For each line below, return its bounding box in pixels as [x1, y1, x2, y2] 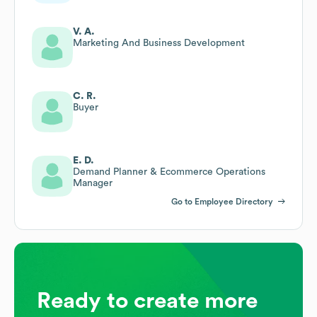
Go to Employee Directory [171, 197, 273, 206]
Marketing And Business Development [73, 38, 245, 48]
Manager [73, 178, 113, 188]
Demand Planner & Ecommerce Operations [73, 166, 265, 177]
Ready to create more [37, 289, 258, 312]
